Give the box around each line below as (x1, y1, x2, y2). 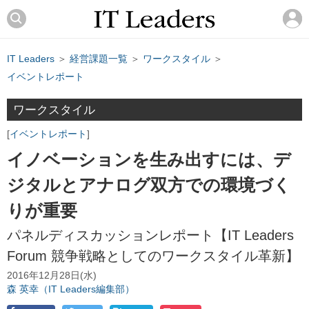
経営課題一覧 (70, 53, 128, 65)
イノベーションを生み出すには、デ (7, 150, 291, 170)
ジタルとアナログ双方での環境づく (7, 175, 291, 195)
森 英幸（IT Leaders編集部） (7, 284, 134, 295)
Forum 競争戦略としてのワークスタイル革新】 (7, 248, 299, 263)
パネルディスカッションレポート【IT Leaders (7, 227, 294, 243)
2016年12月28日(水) (7, 270, 97, 281)
